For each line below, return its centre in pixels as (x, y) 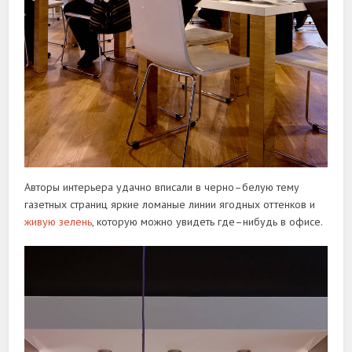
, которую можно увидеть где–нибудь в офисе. (208, 221)
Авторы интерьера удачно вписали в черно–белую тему (162, 187)
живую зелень (59, 221)
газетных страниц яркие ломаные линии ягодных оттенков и (170, 204)
